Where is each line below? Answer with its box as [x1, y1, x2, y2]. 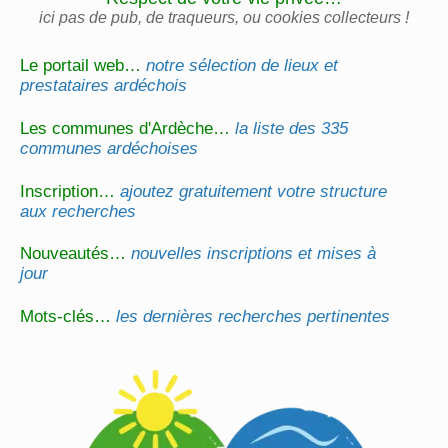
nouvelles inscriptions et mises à [131, 244, 377, 264]
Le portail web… [20, 56, 147, 76]
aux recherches [20, 201, 137, 221]
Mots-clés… [20, 307, 117, 327]
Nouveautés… [20, 244, 132, 264]
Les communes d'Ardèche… [20, 119, 236, 139]
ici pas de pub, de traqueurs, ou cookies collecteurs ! [39, 9, 409, 27]
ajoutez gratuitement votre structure [120, 181, 388, 201]
